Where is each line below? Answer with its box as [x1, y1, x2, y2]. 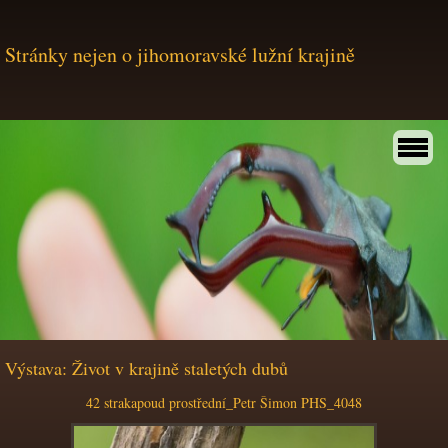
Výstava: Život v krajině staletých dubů [5, 356, 288, 380]
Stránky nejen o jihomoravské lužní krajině [5, 41, 355, 68]
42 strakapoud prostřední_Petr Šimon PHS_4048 [86, 393, 362, 412]
